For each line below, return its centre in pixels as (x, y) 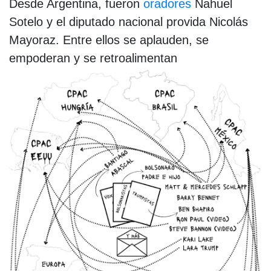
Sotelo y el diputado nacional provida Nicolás (129, 21)
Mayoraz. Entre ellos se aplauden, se (109, 40)
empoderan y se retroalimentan (93, 58)
